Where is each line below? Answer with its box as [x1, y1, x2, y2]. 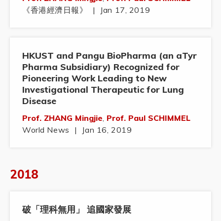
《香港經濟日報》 [22, 5, 88, 15]
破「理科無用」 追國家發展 [22, 204, 131, 216]
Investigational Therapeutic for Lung [22, 84, 184, 96]
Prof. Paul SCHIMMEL [107, 113, 191, 123]
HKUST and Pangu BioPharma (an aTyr [22, 50, 197, 62]
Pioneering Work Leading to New [22, 73, 167, 84]
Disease [22, 95, 56, 107]
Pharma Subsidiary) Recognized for [22, 61, 180, 73]
